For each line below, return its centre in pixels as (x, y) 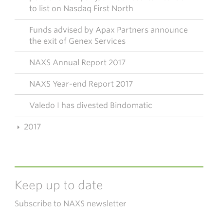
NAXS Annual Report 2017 (77, 63)
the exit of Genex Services (77, 41)
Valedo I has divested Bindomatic (91, 105)
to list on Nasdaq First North (81, 9)
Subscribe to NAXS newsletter (71, 204)
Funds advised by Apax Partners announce (109, 30)
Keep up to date (59, 185)
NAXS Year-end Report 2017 (81, 84)
